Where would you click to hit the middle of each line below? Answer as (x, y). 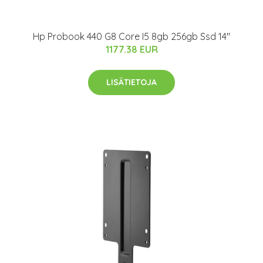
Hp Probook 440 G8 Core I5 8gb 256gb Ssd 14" (131, 36)
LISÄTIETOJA (131, 82)
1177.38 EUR (131, 49)
